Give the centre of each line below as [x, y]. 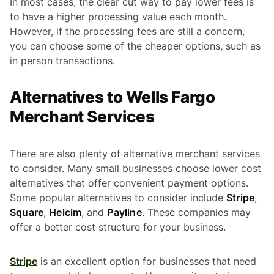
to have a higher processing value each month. [118, 17]
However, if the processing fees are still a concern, [127, 31]
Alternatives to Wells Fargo [113, 97]
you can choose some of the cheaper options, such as [135, 46]
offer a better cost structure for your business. [118, 227]
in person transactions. [62, 61]
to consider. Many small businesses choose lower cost [135, 168]
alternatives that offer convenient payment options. [129, 183]
